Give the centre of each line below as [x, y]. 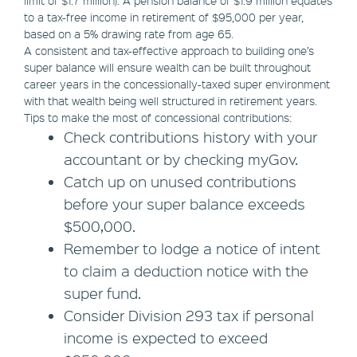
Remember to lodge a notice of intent [192, 249]
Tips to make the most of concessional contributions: [158, 118]
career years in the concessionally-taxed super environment [177, 84]
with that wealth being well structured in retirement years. [171, 101]
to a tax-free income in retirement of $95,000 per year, [164, 17]
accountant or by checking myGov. [181, 160]
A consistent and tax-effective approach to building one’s [169, 51]
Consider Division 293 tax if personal [189, 316]
